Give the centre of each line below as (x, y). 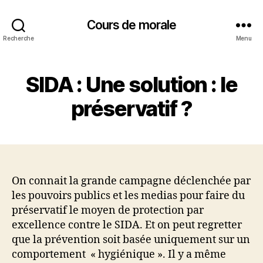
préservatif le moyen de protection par (108, 210)
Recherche (18, 38)
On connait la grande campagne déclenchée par (131, 181)
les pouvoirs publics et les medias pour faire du (128, 196)
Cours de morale (131, 25)
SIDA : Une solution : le (131, 85)
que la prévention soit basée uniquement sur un (131, 240)
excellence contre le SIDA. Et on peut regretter (127, 225)
